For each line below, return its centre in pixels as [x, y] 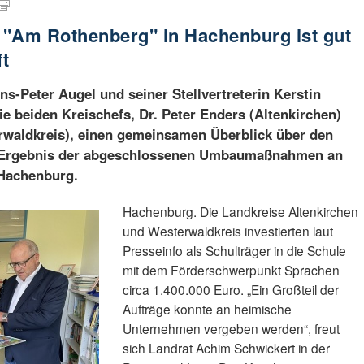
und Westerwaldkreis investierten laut [227, 231]
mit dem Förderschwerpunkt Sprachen [231, 270]
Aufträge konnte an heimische [207, 309]
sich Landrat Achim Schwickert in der [226, 348]
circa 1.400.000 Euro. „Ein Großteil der [230, 290]
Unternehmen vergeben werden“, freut [231, 329]
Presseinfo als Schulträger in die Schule [234, 251]
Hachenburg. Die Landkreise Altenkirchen [240, 212]
